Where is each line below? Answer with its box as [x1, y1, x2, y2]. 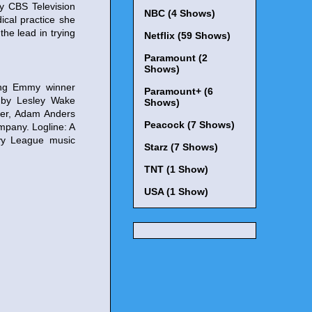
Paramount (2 [144, 52, 208, 64]
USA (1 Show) [144, 186, 208, 198]
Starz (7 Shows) [144, 141, 218, 153]
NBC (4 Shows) [144, 8, 215, 19]
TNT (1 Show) [144, 164, 208, 175]
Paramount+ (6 [144, 86, 213, 97]
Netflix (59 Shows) [144, 30, 231, 42]
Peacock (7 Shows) [144, 119, 235, 131]
